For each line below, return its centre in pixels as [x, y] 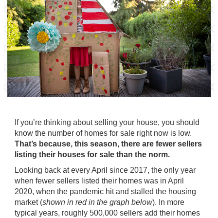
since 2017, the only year [152, 170]
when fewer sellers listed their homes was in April [99, 181]
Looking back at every [53, 170]
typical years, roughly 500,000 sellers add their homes [107, 213]
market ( [28, 202]
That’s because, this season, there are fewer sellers [108, 144]
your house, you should [158, 122]
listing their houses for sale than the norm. [92, 154]
